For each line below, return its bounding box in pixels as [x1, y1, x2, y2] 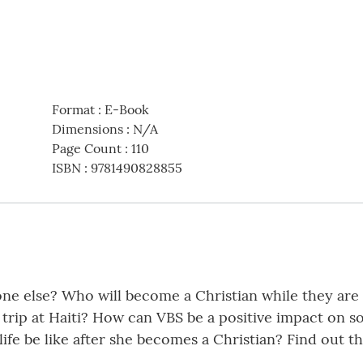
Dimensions [51, 121, 123, 138]
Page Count [51, 140, 122, 157]
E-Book [104, 101, 149, 118]
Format [51, 101, 95, 118]
